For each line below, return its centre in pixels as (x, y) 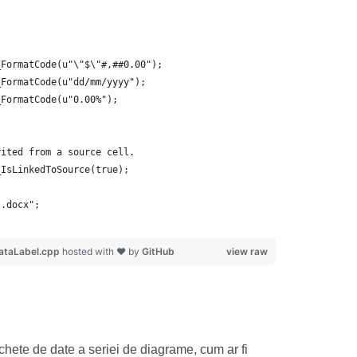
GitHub (158, 251)
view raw (247, 251)
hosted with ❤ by (102, 251)
